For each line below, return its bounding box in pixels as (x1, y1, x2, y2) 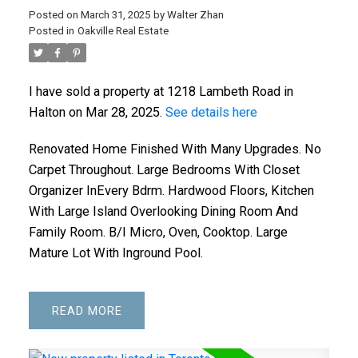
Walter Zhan (166, 8, 224, 21)
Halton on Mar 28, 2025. (28, 104, 165, 120)
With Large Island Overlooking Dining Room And (28, 203, 298, 219)
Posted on (28, 8, 81, 21)
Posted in (28, 24, 74, 37)
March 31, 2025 (80, 8, 150, 21)
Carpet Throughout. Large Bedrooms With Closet (28, 161, 300, 177)
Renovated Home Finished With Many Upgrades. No (28, 141, 321, 157)
